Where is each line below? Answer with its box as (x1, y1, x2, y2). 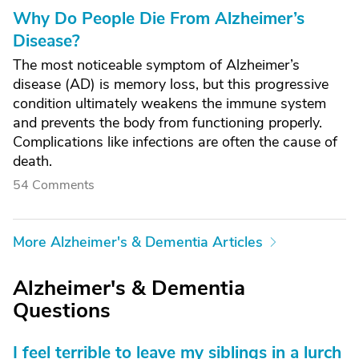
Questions (13, 296, 111, 325)
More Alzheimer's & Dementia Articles (13, 232, 263, 252)
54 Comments (13, 176, 95, 194)
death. (13, 151, 52, 171)
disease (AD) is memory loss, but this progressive (13, 75, 329, 94)
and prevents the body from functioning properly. (13, 113, 322, 132)
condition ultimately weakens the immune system (13, 94, 326, 113)
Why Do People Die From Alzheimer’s (13, 7, 305, 30)
